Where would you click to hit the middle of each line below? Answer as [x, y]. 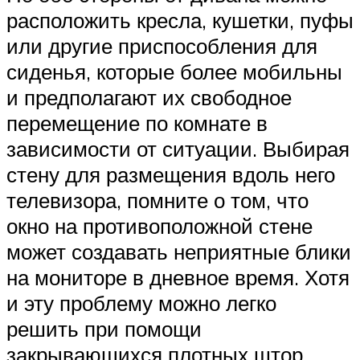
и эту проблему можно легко [141, 303]
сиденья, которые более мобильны [174, 72]
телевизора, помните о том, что [157, 200]
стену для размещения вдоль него [171, 175]
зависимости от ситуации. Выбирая [178, 149]
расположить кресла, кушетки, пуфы [180, 20]
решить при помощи [104, 329]
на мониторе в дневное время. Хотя [178, 278]
